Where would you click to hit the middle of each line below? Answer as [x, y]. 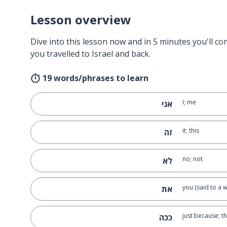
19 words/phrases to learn [96, 78]
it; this [191, 130]
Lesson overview [81, 20]
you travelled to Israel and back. [90, 54]
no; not [192, 159]
